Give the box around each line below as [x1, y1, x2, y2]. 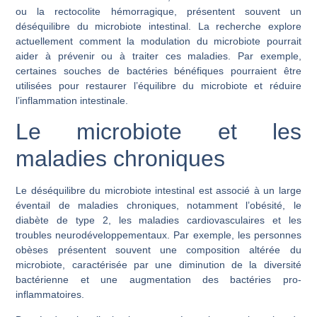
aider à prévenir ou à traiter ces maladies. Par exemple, [16, 50, 301, 62]
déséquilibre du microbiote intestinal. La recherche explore [16, 20, 301, 32]
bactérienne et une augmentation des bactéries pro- [16, 274, 301, 286]
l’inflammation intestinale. [16, 94, 129, 106]
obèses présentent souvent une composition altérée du [16, 244, 301, 256]
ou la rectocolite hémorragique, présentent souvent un [16, 5, 301, 17]
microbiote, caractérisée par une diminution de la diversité [16, 259, 301, 271]
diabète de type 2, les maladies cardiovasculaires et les [16, 214, 301, 226]
